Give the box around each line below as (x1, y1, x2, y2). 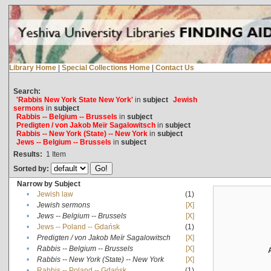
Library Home (8, 63, 56, 72)
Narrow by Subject (16, 179, 80, 188)
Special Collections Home (61, 63, 150, 72)
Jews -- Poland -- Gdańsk (36, 222, 120, 231)
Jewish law (36, 189, 73, 198)
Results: (13, 149, 42, 158)
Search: (13, 87, 41, 96)
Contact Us (155, 63, 194, 72)
